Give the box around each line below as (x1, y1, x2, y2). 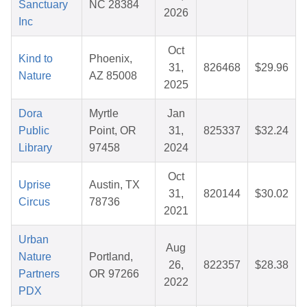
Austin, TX (89, 179, 140, 191)
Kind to (19, 53, 53, 65)
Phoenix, (89, 53, 132, 65)
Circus (19, 196, 50, 208)
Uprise (19, 179, 51, 191)
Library (19, 142, 52, 154)
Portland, (89, 251, 133, 263)
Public (19, 125, 49, 137)
